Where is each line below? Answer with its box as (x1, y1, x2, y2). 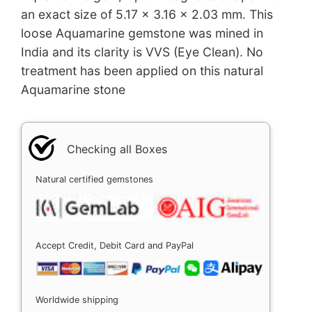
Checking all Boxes (67, 141, 167, 156)
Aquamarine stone (21, 81, 125, 97)
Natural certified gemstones (36, 173, 153, 185)
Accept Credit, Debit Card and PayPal (36, 240, 194, 251)
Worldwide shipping (36, 294, 118, 305)
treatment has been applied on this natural (21, 63, 263, 78)
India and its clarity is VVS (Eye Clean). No (21, 44, 263, 59)
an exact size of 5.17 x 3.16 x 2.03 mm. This (21, 6, 273, 22)
